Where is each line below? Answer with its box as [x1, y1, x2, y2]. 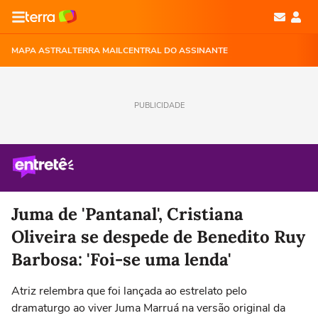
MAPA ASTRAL [11, 45, 72, 56]
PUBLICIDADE [133, 100, 185, 111]
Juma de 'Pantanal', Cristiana [11, 203, 243, 225]
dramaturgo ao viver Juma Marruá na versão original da [11, 300, 285, 316]
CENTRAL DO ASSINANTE [123, 45, 228, 56]
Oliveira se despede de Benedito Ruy [11, 226, 305, 248]
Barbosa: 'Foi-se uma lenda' [11, 248, 231, 270]
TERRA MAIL [72, 45, 123, 56]
